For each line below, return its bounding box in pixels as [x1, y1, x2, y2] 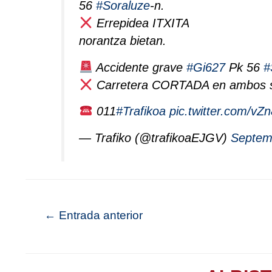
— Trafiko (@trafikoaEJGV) [79, 131, 231, 144]
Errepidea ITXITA [92, 16, 189, 30]
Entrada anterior [55, 209, 143, 222]
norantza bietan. [79, 33, 167, 47]
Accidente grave [92, 60, 186, 74]
